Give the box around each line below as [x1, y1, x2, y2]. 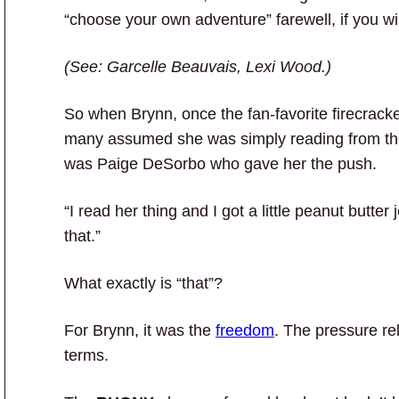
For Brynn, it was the [64, 321, 216, 339]
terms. [64, 346, 109, 364]
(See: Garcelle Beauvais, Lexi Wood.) [64, 57, 331, 76]
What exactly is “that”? [64, 273, 227, 292]
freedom [216, 321, 274, 339]
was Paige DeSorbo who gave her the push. [64, 154, 377, 173]
